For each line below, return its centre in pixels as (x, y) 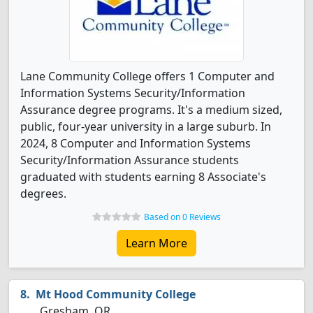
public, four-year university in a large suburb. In (146, 126)
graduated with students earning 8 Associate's (143, 177)
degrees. (43, 194)
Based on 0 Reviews (182, 217)
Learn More (156, 243)
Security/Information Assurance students (130, 160)
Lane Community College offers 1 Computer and (147, 76)
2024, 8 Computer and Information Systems (136, 143)
